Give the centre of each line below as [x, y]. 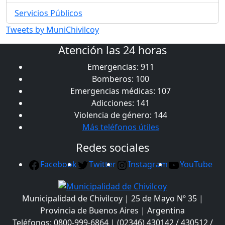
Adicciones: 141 [121, 103]
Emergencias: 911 [121, 67]
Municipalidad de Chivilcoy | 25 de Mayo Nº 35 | [113, 198]
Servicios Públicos [48, 13]
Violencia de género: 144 [121, 115]
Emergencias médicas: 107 [121, 91]
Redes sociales [113, 148]
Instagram [148, 164]
